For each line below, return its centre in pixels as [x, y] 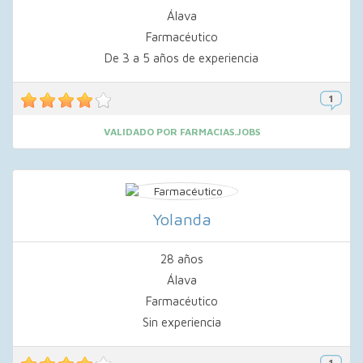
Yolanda [181, 219]
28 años [181, 259]
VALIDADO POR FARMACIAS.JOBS [181, 132]
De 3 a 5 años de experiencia [181, 58]
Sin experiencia [181, 322]
